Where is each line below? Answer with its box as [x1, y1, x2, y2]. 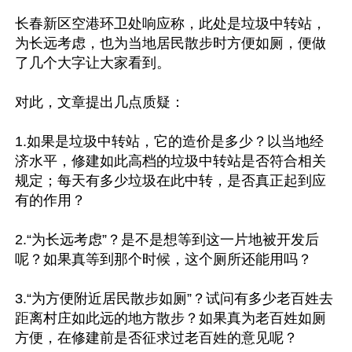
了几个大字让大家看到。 [15, 55, 170, 71]
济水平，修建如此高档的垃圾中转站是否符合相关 [15, 153, 326, 169]
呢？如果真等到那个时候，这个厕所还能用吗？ [15, 251, 312, 267]
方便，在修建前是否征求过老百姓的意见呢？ [15, 330, 298, 346]
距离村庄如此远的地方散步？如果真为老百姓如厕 [15, 310, 326, 326]
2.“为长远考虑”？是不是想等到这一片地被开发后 [15, 232, 319, 247]
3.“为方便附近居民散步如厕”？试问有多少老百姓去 [15, 291, 333, 306]
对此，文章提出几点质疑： [15, 94, 185, 110]
